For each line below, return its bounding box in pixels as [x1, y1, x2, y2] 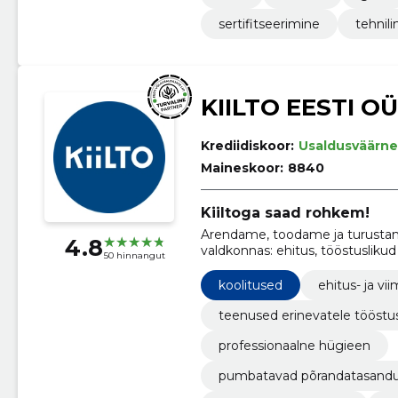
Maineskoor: [200, 160, 283, 177]
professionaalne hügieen [218, 338, 370, 354]
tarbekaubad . [200, 259, 285, 275]
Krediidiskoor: [200, 138, 294, 155]
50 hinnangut [103, 249, 165, 261]
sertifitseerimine [218, 16, 320, 33]
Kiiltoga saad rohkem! [200, 204, 370, 222]
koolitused [218, 277, 283, 294]
